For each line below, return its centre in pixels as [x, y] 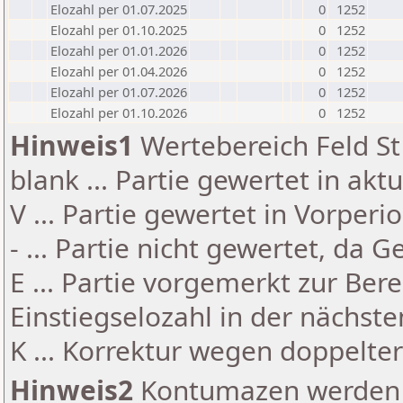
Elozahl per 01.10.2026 [119, 112]
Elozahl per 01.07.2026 [119, 92]
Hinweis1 [72, 145]
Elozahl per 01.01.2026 [119, 50]
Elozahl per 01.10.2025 [119, 30]
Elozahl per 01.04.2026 [119, 71]
